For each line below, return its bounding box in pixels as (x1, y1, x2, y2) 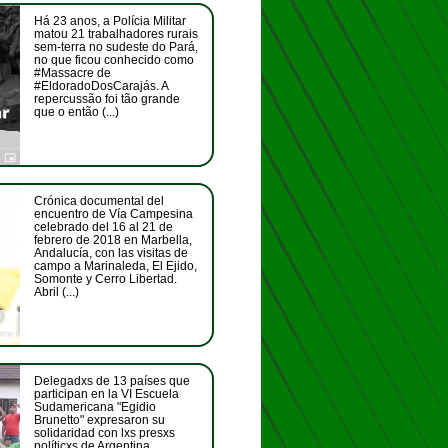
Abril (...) (34, 285, 79, 299)
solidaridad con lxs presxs (34, 426, 175, 440)
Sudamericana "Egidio (34, 400, 156, 414)
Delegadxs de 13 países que (34, 374, 190, 388)
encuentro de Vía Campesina (34, 207, 193, 221)
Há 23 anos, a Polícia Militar (34, 14, 186, 28)
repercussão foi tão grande (34, 92, 180, 106)
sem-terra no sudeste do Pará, (34, 40, 198, 54)
